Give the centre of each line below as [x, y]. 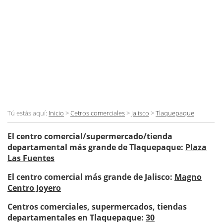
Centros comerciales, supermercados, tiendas [97, 206]
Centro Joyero [34, 188]
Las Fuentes [31, 158]
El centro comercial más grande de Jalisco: [91, 177]
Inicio [56, 113]
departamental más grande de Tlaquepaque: [96, 147]
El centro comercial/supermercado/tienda [90, 136]
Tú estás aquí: [28, 113]
